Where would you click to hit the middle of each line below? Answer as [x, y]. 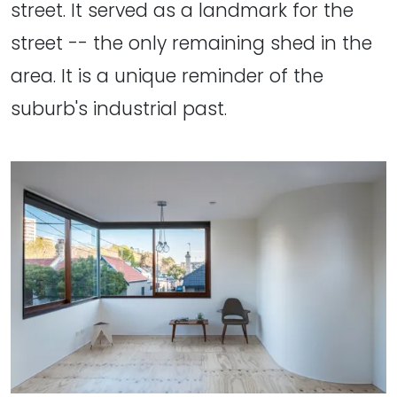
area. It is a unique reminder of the [167, 75]
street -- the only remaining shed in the [191, 43]
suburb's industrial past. [119, 108]
